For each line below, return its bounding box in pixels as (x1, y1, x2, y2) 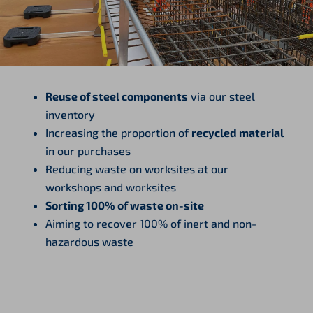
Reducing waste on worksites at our (45, 161, 228, 175)
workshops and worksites (45, 180, 176, 194)
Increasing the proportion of (45, 125, 191, 139)
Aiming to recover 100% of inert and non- (45, 216, 256, 230)
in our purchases (45, 143, 131, 157)
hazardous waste (45, 234, 133, 248)
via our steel (188, 89, 255, 103)
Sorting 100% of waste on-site (45, 198, 204, 212)
